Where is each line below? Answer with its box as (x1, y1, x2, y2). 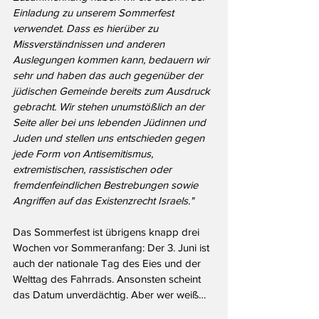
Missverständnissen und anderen (13, 38, 167, 51)
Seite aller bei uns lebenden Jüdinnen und (13, 116, 209, 129)
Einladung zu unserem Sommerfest (13, 6, 177, 19)
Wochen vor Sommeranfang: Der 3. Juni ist (13, 241, 212, 254)
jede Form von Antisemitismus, (13, 147, 156, 160)
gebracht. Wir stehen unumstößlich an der (13, 100, 207, 113)
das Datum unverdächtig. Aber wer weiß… (13, 288, 206, 301)
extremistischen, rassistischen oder (13, 163, 174, 176)
